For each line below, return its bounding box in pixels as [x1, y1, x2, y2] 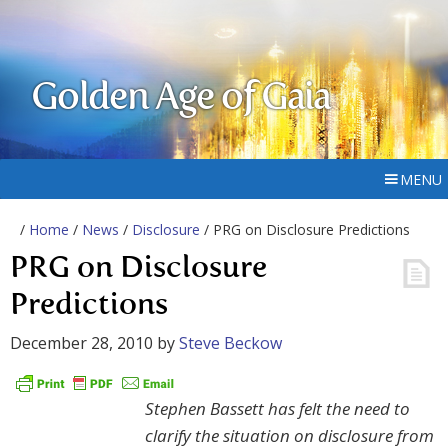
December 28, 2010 [10, 332, 153, 354]
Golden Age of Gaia [31, 80, 331, 118]
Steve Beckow [179, 332, 282, 354]
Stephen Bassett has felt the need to [145, 397, 410, 421]
